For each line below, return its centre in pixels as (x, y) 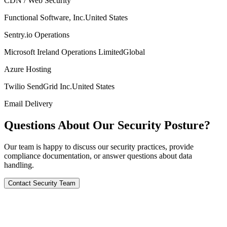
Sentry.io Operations (37, 35)
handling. (19, 165)
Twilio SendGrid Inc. (38, 87)
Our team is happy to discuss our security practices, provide (99, 147)
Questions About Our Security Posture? (107, 125)
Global (134, 52)
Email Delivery (28, 104)
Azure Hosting (28, 69)
